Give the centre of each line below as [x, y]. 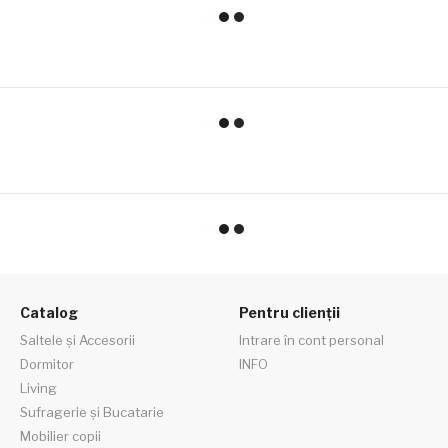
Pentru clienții [289, 312]
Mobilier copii [60, 436]
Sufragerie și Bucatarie [92, 412]
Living [38, 388]
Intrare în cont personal [311, 340]
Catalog [49, 312]
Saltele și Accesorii [77, 340]
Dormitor [47, 364]
